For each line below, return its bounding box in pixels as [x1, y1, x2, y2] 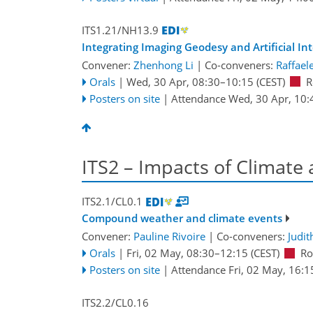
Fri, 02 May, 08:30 [126, 246, 214, 261]
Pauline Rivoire [133, 229, 205, 244]
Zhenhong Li [133, 57, 194, 72]
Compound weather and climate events [82, 211, 282, 226]
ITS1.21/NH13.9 [82, 22, 159, 37]
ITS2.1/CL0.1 [82, 194, 143, 209]
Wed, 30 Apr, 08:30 [126, 74, 220, 89]
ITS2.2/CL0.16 [82, 295, 149, 310]
